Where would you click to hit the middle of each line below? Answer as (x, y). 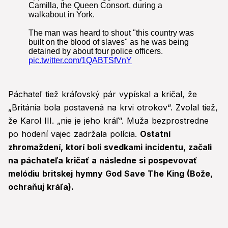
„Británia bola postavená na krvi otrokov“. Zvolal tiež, (113, 108)
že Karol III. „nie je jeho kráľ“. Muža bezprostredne (108, 121)
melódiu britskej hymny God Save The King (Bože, (110, 174)
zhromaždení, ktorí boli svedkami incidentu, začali (110, 147)
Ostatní (155, 134)
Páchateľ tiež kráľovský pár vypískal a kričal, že (103, 94)
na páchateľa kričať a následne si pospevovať (103, 161)
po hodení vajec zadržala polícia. (74, 134)
